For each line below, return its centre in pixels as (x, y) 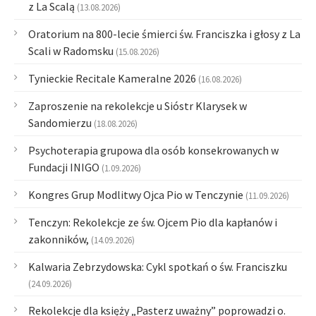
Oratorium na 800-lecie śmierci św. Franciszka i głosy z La (164, 34)
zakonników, (59, 239)
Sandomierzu (60, 123)
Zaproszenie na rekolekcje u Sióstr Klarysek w (138, 106)
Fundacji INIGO (64, 167)
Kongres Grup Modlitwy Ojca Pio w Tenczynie (136, 195)
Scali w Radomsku (71, 51)
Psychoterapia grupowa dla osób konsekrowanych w (153, 150)
